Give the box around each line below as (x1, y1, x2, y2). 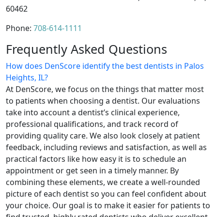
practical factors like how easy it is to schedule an (6, 153, 186, 164)
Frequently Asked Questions (6, 40, 167, 57)
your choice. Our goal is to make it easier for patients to (6, 200, 210, 211)
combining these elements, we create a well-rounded (6, 176, 200, 187)
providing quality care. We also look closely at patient (6, 130, 200, 141)
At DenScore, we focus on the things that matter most (6, 83, 204, 94)
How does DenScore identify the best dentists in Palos (6, 60, 204, 71)
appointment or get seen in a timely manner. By (6, 165, 179, 176)
